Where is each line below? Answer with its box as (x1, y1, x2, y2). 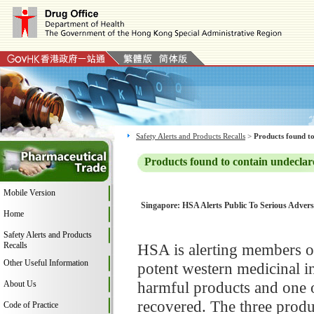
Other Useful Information (4, 258, 88, 268)
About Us (4, 279, 36, 289)
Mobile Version (4, 188, 55, 198)
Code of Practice (4, 300, 58, 310)
